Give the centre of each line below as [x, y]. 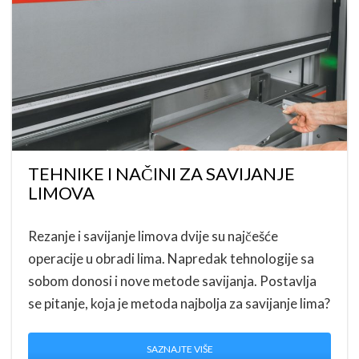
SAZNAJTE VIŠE [179, 349]
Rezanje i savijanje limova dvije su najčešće [153, 236]
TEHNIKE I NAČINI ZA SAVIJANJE [161, 174]
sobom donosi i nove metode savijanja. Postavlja [172, 281]
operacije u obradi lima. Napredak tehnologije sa [171, 259]
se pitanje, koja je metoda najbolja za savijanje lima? [179, 304]
